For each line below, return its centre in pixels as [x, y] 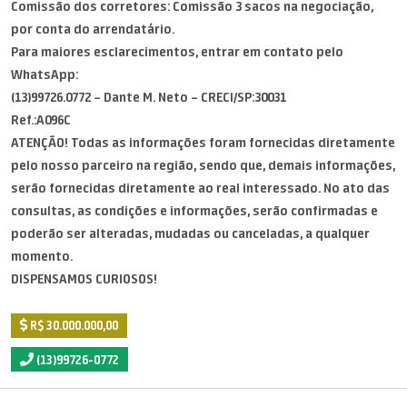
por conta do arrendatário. [93, 29]
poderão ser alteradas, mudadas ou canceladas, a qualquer [190, 233]
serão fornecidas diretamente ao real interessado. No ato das [200, 188]
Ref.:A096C [41, 120]
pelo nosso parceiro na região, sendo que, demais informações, [203, 165]
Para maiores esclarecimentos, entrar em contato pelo [177, 52]
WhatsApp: [45, 74]
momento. [42, 256]
